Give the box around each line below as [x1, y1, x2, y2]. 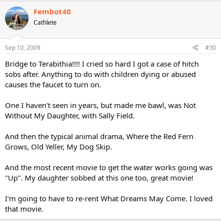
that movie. [5, 204, 43, 214]
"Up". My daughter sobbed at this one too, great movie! [5, 173, 193, 183]
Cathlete [34, 18, 57, 27]
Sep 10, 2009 [5, 43, 40, 52]
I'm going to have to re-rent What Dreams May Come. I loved [5, 193, 213, 203]
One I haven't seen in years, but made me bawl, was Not [5, 100, 196, 110]
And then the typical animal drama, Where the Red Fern [5, 131, 193, 141]
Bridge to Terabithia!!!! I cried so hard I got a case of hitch [5, 59, 199, 69]
